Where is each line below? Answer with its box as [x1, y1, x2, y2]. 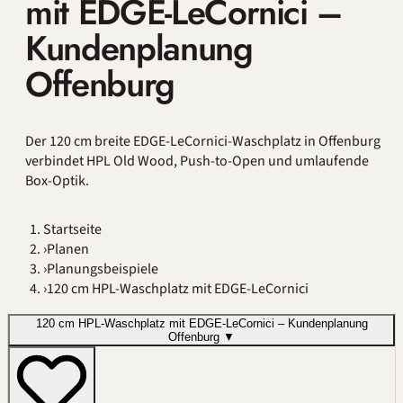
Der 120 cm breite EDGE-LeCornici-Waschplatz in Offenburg [25, 130, 381, 151]
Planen [47, 238, 89, 259]
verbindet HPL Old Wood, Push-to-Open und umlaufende [25, 150, 369, 171]
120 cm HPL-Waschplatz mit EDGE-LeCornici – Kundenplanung [35, 316, 368, 330]
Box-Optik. [25, 170, 89, 191]
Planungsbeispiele [47, 258, 158, 279]
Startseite [43, 219, 102, 239]
